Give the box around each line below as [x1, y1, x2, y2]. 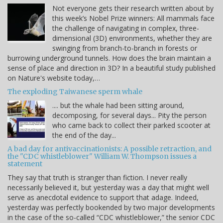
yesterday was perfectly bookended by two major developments [7, 203, 215, 213]
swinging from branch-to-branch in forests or [52, 43, 197, 53]
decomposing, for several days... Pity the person [52, 111, 207, 120]
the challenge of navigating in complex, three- [52, 23, 199, 33]
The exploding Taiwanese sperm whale [7, 87, 142, 97]
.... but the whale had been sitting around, [52, 101, 184, 111]
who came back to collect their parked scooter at [52, 120, 211, 130]
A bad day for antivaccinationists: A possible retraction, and [7, 144, 212, 154]
